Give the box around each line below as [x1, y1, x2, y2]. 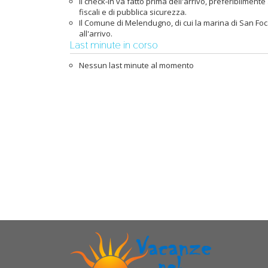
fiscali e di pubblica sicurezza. [79, 7, 187, 17]
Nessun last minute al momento [79, 60, 194, 71]
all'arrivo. [79, 28, 112, 39]
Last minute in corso [70, 38, 160, 51]
